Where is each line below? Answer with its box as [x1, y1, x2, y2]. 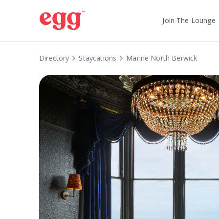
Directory [39, 53, 69, 63]
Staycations [79, 53, 117, 63]
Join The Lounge [162, 16, 216, 25]
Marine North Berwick [126, 53, 197, 63]
